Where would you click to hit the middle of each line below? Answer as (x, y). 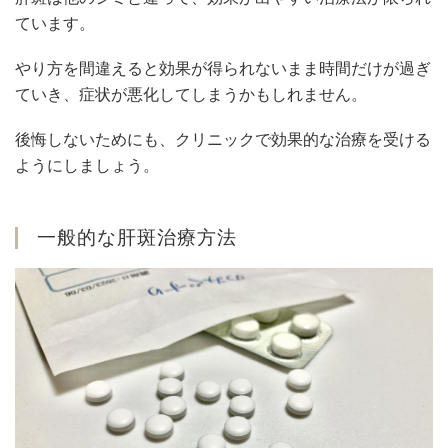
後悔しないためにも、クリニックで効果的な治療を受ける (223, 140)
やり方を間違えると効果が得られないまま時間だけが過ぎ (223, 68)
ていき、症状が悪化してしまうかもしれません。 (191, 94)
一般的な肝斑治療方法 (137, 237)
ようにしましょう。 (87, 166)
